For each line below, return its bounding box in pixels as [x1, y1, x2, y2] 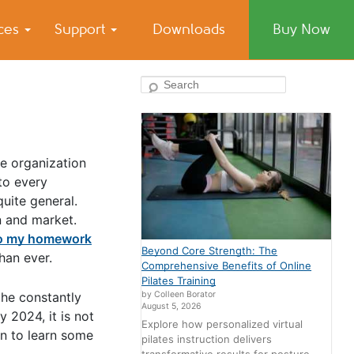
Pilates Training [141, 273, 217, 287]
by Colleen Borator [141, 288, 217, 299]
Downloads [153, 21, 225, 37]
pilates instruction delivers [141, 333, 273, 346]
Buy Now [273, 21, 330, 37]
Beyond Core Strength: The [141, 243, 278, 257]
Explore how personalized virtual [141, 318, 303, 331]
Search [141, 77, 173, 88]
